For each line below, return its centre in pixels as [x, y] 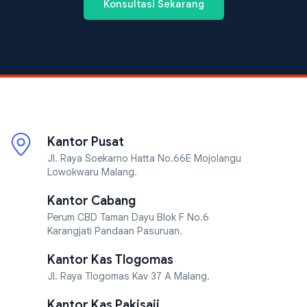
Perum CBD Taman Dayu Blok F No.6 [128, 218]
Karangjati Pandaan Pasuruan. [115, 231]
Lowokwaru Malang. [92, 172]
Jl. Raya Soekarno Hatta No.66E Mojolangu [144, 159]
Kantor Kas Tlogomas [110, 260]
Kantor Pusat [86, 142]
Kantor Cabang [91, 201]
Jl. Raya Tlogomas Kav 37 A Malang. [128, 277]
